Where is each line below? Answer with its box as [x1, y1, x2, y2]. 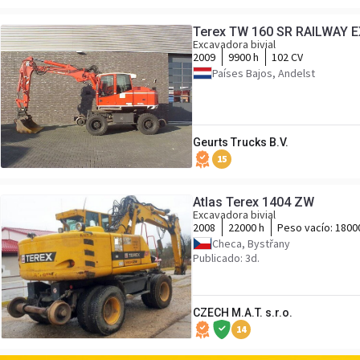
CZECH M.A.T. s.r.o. [193, 306, 292, 319]
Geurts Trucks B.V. [193, 136, 288, 149]
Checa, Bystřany [212, 236, 290, 251]
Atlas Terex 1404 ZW [193, 194, 314, 210]
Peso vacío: [277, 220, 335, 235]
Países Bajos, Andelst [212, 66, 315, 80]
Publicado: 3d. [193, 251, 260, 265]
